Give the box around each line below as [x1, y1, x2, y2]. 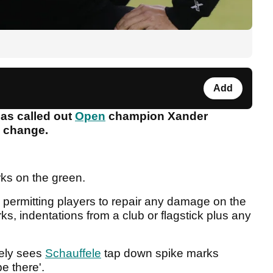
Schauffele [45, 247, 101, 260]
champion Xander [105, 110, 208, 123]
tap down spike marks [101, 247, 219, 260]
